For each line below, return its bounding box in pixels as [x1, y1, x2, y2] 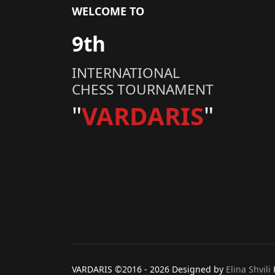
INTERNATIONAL [72, 63, 180, 82]
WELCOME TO [72, 3, 144, 18]
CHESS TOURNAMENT [72, 79, 214, 99]
